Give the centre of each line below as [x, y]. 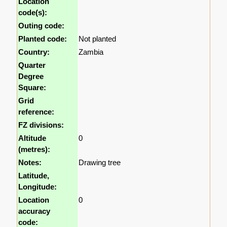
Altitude [32, 138]
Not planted [98, 39]
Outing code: [42, 26]
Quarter [32, 65]
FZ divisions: [41, 125]
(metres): [34, 149]
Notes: [30, 163]
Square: [32, 88]
